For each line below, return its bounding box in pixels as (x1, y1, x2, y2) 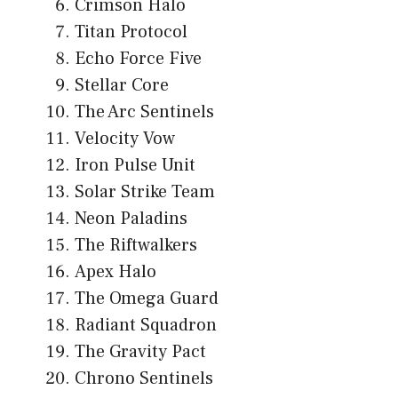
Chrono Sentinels (75, 367, 213, 391)
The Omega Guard (75, 287, 219, 311)
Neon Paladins (75, 207, 187, 231)
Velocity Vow (75, 127, 175, 151)
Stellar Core (75, 74, 169, 98)
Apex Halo (75, 260, 156, 284)
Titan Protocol (75, 20, 187, 44)
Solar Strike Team (75, 180, 215, 204)
